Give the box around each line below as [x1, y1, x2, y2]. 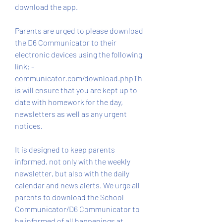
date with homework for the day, [15, 97, 123, 107]
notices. [15, 121, 43, 130]
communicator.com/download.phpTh [15, 73, 142, 83]
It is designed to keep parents [15, 145, 115, 154]
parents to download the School [15, 192, 124, 202]
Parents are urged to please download [15, 26, 143, 35]
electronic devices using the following [15, 50, 142, 59]
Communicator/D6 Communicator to [15, 204, 140, 214]
